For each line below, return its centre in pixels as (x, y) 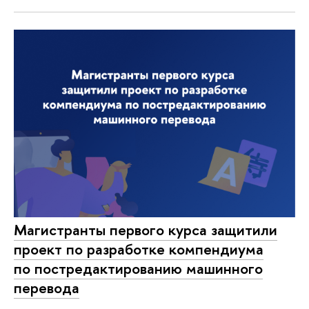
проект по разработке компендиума (139, 249)
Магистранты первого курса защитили (146, 230)
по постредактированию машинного (138, 269)
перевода (47, 288)
